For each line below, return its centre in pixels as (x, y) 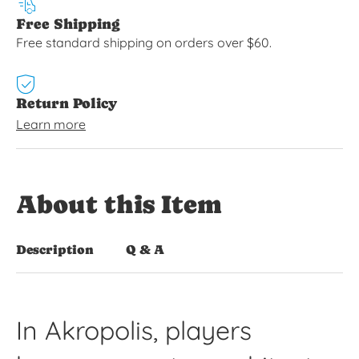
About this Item (119, 204)
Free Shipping (68, 23)
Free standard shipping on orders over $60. (144, 42)
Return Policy (67, 103)
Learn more (51, 124)
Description (55, 249)
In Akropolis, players (134, 331)
